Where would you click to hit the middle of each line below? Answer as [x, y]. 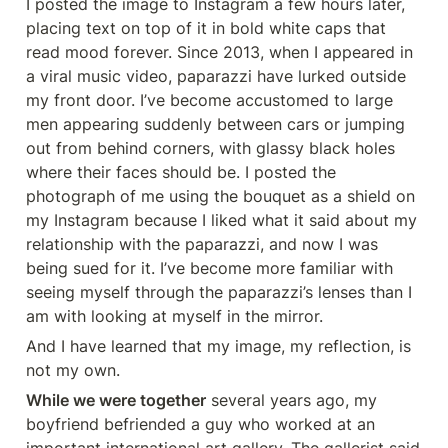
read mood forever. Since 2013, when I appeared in [219, 52]
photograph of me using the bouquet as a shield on [220, 196]
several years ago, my [291, 400]
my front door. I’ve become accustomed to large [209, 100]
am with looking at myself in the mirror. [174, 316]
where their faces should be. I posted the [181, 172]
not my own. [73, 370]
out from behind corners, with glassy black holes [210, 148]
